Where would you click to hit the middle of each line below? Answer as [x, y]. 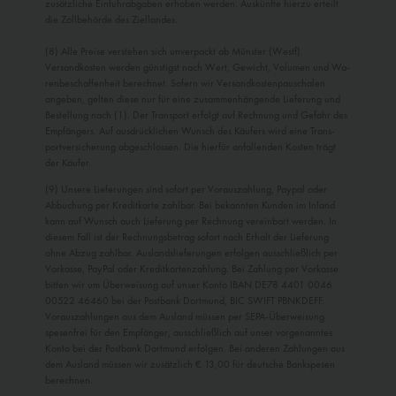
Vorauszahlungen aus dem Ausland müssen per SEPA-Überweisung [185, 317]
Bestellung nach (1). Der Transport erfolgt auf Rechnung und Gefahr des [196, 115]
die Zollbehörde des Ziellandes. [111, 20]
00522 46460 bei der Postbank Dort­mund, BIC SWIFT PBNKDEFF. [185, 301]
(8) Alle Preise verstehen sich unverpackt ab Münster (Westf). [174, 52]
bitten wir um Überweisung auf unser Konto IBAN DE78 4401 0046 [189, 285]
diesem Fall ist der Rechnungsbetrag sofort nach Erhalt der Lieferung [187, 237]
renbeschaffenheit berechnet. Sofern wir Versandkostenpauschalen [185, 84]
